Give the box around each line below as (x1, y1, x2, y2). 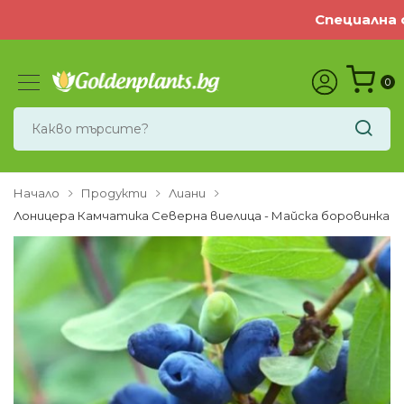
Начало (14, 185, 60, 200)
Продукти (81, 185, 147, 200)
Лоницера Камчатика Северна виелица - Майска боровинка (14, 207, 390, 223)
